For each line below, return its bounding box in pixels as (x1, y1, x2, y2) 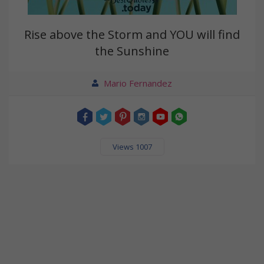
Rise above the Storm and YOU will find (24, 27, 240, 43)
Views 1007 (112, 141, 152, 153)
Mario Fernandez (104, 77, 172, 90)
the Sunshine (95, 43, 169, 60)
